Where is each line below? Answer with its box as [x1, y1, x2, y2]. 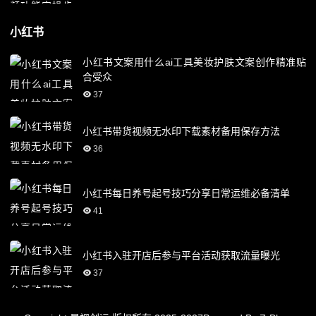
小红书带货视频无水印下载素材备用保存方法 [83, 125, 280, 137]
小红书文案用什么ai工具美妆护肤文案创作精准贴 [83, 56, 306, 68]
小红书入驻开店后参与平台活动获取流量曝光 [83, 249, 280, 261]
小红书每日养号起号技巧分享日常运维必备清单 [83, 187, 290, 199]
